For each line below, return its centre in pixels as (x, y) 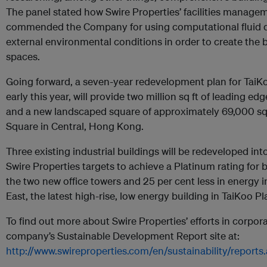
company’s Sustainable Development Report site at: (123, 236)
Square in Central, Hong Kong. (75, 126)
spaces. (23, 56)
